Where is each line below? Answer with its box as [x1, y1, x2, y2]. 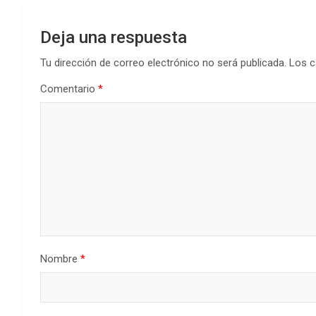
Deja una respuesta [40, 27, 187, 47]
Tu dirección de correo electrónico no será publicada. [40, 56, 286, 69]
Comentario [40, 82, 98, 95]
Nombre [40, 252, 80, 265]
